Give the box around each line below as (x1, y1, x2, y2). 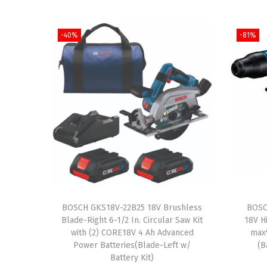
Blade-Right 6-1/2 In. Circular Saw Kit (61, 215, 203, 225)
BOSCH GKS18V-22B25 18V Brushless (62, 202, 203, 213)
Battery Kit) (110, 252, 154, 263)
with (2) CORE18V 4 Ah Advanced (70, 227, 194, 238)
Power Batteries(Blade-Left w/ (73, 240, 191, 250)
